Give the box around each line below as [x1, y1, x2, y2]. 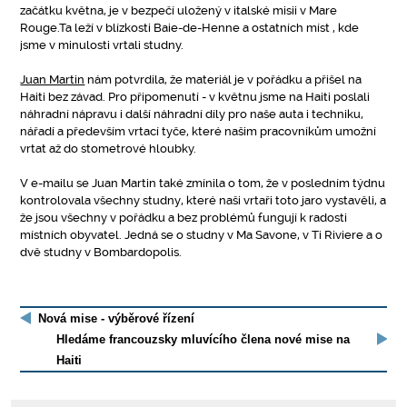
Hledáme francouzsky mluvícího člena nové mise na [56, 333, 351, 346]
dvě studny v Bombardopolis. [20, 245, 183, 259]
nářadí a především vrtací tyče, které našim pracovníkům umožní [20, 124, 377, 138]
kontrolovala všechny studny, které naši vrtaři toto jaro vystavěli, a [20, 194, 387, 207]
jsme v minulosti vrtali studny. [20, 38, 184, 52]
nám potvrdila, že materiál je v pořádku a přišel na [84, 73, 362, 86]
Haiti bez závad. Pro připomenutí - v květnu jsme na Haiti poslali [20, 90, 371, 104]
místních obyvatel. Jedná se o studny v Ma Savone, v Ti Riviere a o [20, 228, 383, 242]
